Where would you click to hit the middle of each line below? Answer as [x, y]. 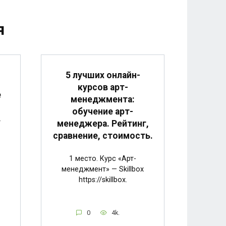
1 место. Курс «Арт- [103, 159]
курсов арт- [103, 87]
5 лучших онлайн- [103, 75]
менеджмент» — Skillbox [103, 169]
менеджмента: [103, 99]
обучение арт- [103, 111]
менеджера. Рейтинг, [103, 123]
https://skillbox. [103, 180]
